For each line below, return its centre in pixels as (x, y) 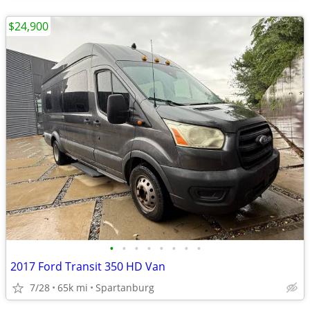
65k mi (73, 288)
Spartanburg (125, 288)
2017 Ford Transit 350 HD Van (88, 266)
